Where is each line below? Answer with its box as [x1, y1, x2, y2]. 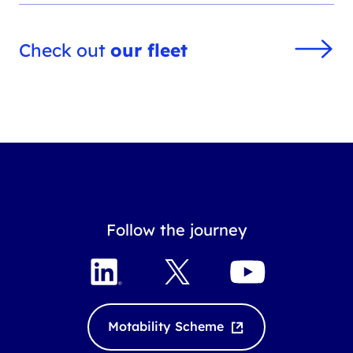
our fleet [110, 39, 188, 62]
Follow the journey [106, 219, 247, 240]
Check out [19, 39, 111, 62]
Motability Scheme [108, 318, 224, 335]
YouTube [247, 253, 299, 269]
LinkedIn [106, 253, 161, 269]
